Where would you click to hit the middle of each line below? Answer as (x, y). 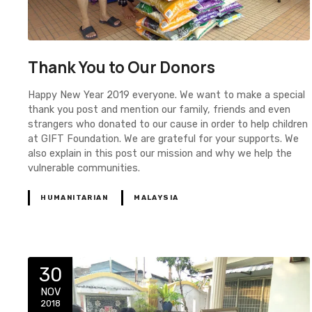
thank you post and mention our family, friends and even (159, 109)
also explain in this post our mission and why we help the (160, 153)
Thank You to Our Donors (122, 68)
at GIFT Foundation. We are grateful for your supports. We (163, 139)
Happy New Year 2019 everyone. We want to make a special (166, 95)
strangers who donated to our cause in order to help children (168, 124)
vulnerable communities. (84, 168)
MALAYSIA (156, 197)
